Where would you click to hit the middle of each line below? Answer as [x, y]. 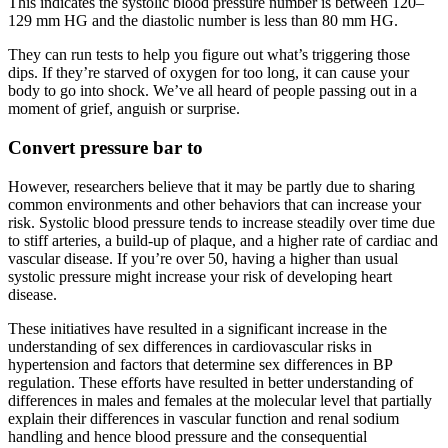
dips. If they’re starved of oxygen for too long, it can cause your [208, 73]
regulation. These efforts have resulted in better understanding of [210, 382]
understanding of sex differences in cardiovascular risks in [190, 346]
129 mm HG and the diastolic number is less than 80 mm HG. [203, 21]
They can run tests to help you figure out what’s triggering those [209, 55]
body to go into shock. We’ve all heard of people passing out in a [212, 91]
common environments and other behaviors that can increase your [214, 204]
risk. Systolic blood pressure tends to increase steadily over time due [221, 222]
